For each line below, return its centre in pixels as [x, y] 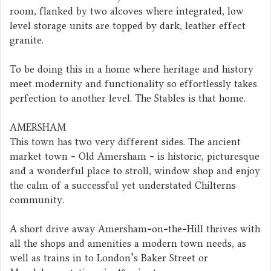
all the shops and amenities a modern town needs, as [128, 243]
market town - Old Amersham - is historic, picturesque [135, 156]
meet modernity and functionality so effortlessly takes [133, 83]
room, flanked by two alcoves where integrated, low [127, 11]
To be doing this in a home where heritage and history [132, 69]
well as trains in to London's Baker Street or [109, 258]
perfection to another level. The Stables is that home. [128, 98]
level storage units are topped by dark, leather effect [128, 25]
